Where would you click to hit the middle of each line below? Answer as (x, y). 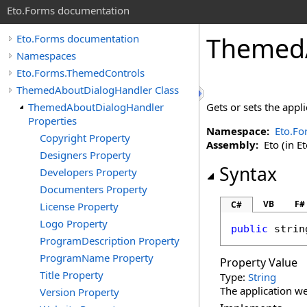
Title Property (72, 275)
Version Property (79, 292)
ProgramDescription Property (110, 241)
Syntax (248, 174)
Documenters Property (94, 189)
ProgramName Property (97, 258)
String (262, 277)
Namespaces (46, 56)
